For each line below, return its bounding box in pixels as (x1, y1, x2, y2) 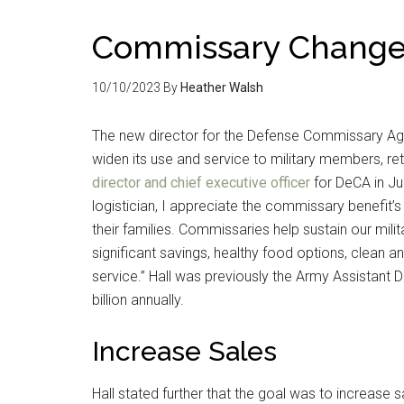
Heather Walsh (180, 80, 263, 95)
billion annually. (92, 291, 184, 308)
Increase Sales (92, 335, 277, 367)
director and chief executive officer (92, 174, 310, 191)
